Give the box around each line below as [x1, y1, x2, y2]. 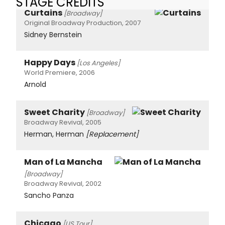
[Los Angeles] [77, 58, 120, 68]
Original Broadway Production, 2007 [24, 18, 141, 28]
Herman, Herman [24, 129, 86, 139]
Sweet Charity [24, 106, 85, 118]
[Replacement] [86, 129, 139, 139]
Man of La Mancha [24, 156, 102, 168]
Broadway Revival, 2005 [24, 117, 101, 127]
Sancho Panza [24, 190, 74, 200]
